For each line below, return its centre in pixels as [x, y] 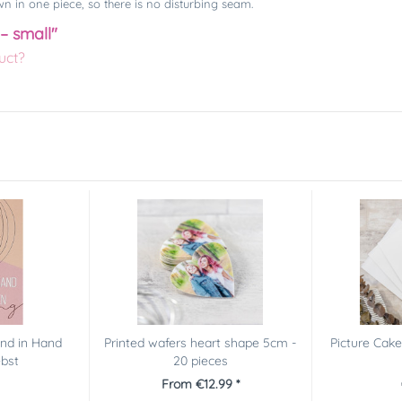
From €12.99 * [200, 384]
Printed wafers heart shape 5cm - [201, 342]
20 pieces [200, 360]
